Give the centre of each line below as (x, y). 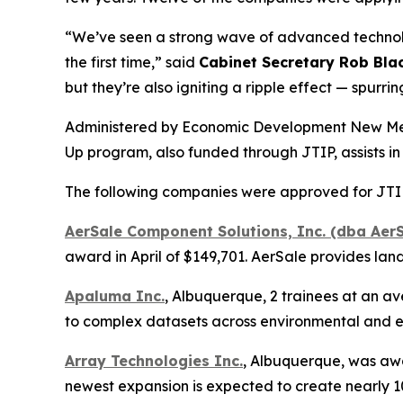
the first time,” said (132, 63)
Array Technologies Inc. (154, 361)
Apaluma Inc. (115, 296)
